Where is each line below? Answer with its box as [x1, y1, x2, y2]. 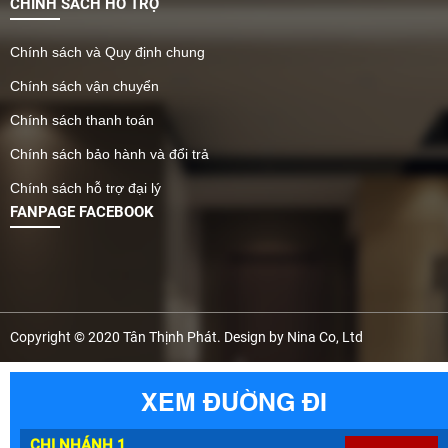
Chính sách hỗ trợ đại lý [10, 180, 161, 197]
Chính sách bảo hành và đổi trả [10, 146, 209, 163]
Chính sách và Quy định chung [10, 44, 205, 61]
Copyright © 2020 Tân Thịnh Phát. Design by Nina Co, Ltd [10, 329, 363, 346]
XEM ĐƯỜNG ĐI [141, 383, 327, 418]
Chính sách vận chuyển [10, 78, 159, 95]
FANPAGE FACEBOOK [10, 203, 154, 222]
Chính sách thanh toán [10, 112, 154, 129]
